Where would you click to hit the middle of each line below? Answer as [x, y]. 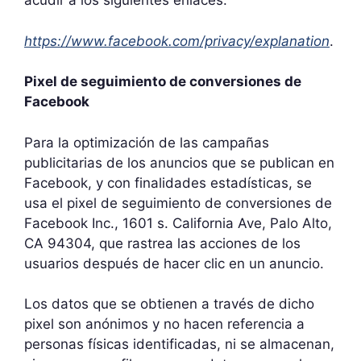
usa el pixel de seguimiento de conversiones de [178, 203]
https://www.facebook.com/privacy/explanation [177, 41]
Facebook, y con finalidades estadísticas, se [168, 183]
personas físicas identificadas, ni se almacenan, [179, 344]
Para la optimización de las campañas [147, 142]
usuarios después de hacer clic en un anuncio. [174, 263]
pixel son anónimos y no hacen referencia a [164, 324]
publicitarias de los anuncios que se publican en [179, 162]
